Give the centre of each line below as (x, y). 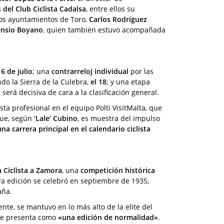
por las (141, 71)
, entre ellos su (110, 8)
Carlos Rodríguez (118, 19)
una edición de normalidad (108, 217)
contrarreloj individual (90, 71)
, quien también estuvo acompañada (104, 29)
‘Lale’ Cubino (56, 118)
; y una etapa (128, 81)
